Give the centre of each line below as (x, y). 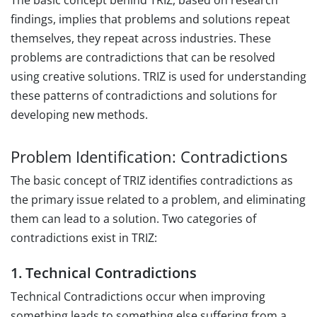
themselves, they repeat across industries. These (141, 39)
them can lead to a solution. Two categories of (133, 219)
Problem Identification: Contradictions (149, 157)
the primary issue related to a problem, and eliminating (158, 200)
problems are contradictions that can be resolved (143, 58)
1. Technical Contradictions (104, 273)
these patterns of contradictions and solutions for (144, 96)
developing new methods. (79, 115)
